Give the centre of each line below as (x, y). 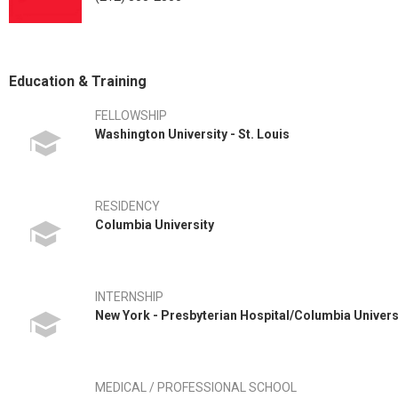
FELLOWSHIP (131, 115)
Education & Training (78, 81)
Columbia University (155, 225)
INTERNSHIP (129, 297)
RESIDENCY (127, 206)
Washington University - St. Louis (192, 134)
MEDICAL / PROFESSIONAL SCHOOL (196, 387)
